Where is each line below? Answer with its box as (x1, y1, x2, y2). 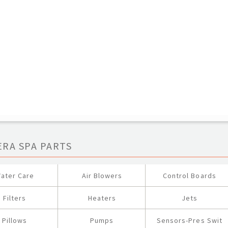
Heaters (88, 193, 117, 203)
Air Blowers (81, 171, 123, 180)
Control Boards (163, 171, 216, 180)
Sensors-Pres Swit (156, 216, 222, 225)
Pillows (2, 216, 27, 225)
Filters (3, 193, 26, 203)
